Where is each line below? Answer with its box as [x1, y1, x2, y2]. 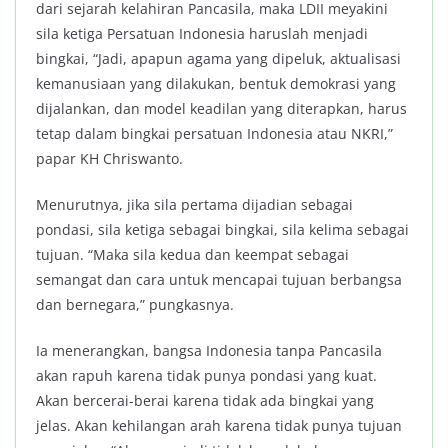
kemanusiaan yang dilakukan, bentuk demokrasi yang [36, 74, 396, 94]
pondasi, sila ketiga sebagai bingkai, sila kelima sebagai [36, 220, 409, 240]
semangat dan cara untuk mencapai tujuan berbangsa [36, 270, 402, 290]
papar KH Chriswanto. [36, 149, 183, 169]
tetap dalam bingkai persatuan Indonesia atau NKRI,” [36, 124, 393, 144]
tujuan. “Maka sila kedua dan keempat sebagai [36, 245, 349, 265]
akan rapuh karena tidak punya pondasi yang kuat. [36, 366, 377, 386]
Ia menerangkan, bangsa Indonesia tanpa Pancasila [36, 341, 382, 361]
